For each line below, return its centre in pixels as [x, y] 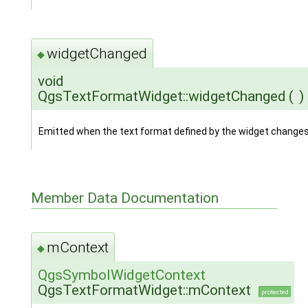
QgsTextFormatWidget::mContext [144, 290]
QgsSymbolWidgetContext [121, 275]
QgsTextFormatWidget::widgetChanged [162, 96]
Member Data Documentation [124, 198]
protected [275, 292]
